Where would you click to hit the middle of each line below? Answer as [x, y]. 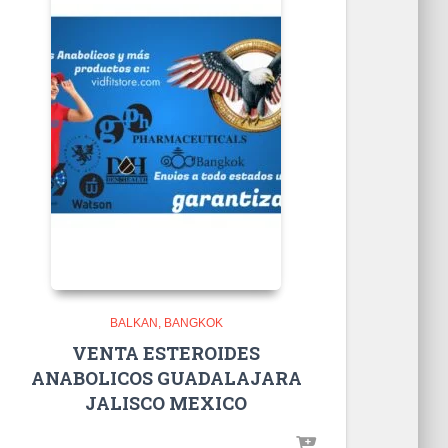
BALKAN [133, 322]
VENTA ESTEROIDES [166, 352]
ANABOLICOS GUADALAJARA [166, 377]
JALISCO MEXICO [166, 402]
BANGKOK [193, 322]
